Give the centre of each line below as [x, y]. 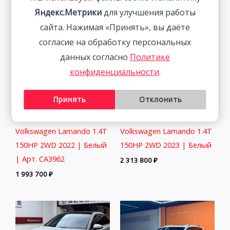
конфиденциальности [114, 72]
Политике [150, 57]
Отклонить [160, 99]
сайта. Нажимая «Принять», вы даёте [115, 27]
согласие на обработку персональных [115, 42]
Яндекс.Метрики [68, 12]
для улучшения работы [148, 12]
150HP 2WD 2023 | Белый [166, 145]
